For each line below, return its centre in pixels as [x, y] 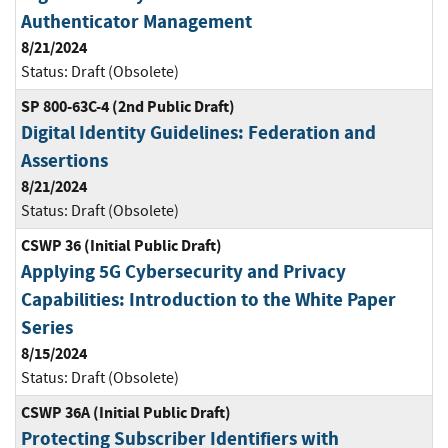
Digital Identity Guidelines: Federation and [198, 133]
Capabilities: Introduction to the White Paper [208, 300]
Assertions [64, 161]
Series [47, 328]
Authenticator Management [136, 22]
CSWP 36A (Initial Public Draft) [126, 413]
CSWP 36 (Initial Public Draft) [121, 246]
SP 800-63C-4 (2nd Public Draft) [128, 107]
